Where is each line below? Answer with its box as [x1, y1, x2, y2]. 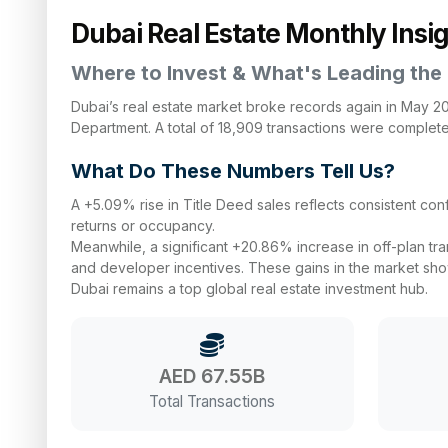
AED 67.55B [159, 364, 266, 388]
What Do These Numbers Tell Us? [71, 159, 395, 183]
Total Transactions [149, 392, 276, 411]
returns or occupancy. [71, 217, 215, 234]
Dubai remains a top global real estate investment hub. [71, 280, 428, 297]
